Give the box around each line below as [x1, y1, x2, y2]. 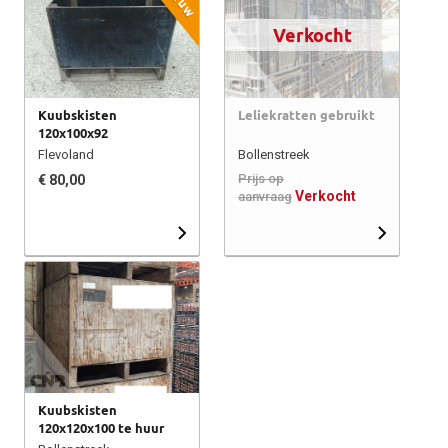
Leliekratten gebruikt [238, 107, 375, 122]
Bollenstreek [238, 146, 310, 162]
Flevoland [38, 146, 94, 162]
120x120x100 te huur [38, 420, 164, 435]
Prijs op [238, 170, 284, 186]
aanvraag [238, 188, 292, 204]
